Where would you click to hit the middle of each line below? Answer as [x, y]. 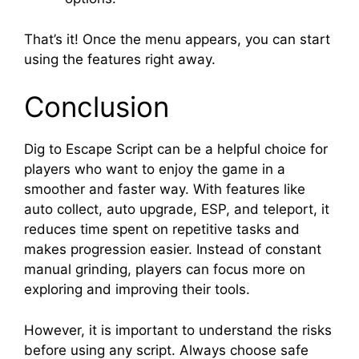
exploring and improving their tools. [137, 290]
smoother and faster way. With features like [165, 190]
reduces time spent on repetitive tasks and [162, 230]
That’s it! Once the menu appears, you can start [177, 39]
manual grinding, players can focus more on [165, 270]
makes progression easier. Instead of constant [173, 250]
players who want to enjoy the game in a [155, 169]
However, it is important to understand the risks [178, 330]
